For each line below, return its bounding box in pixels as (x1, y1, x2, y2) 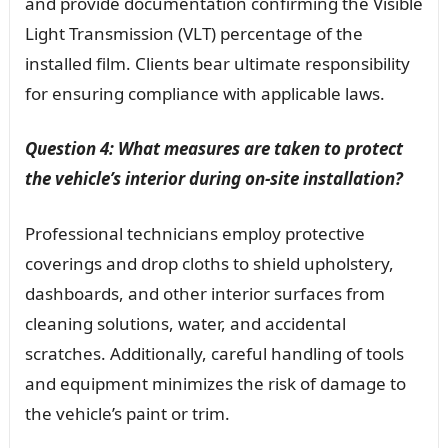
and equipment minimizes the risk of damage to (24, 371, 406, 395)
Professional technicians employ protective (24, 221, 365, 245)
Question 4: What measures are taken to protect (24, 136, 403, 160)
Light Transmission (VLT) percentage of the (24, 21, 363, 45)
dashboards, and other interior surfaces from (24, 281, 385, 305)
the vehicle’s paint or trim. (24, 401, 230, 425)
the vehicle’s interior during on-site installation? (24, 166, 403, 190)
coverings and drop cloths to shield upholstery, (24, 251, 394, 275)
